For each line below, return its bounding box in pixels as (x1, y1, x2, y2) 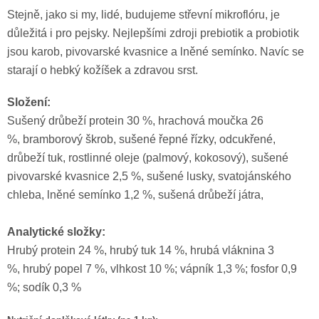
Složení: (7, 96, 51, 109)
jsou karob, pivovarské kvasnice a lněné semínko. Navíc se (7, 46, 304, 58)
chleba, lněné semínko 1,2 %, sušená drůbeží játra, (7, 189, 263, 202)
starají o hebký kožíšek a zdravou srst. (7, 64, 201, 77)
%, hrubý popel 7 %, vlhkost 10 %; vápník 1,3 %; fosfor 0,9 (7, 263, 297, 276)
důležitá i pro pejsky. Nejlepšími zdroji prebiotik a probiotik (7, 27, 299, 40)
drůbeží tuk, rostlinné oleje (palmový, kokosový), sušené (7, 152, 288, 164)
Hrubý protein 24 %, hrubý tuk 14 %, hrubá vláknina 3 (7, 244, 274, 257)
